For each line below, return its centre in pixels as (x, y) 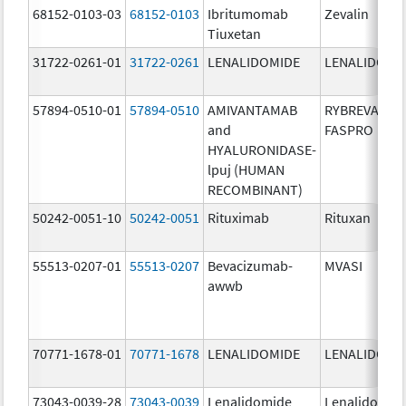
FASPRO (349, 129)
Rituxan (348, 217)
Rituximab (239, 217)
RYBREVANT (361, 109)
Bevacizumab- (251, 265)
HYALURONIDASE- (262, 149)
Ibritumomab (248, 13)
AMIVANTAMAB (253, 109)
